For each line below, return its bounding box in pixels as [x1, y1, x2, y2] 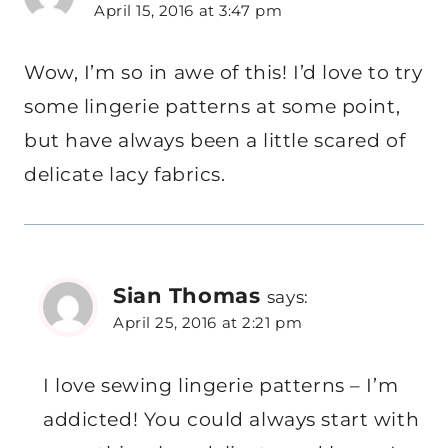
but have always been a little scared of [24, 129, 406, 153]
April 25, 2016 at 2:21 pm [113, 313, 303, 333]
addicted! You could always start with [43, 407, 420, 431]
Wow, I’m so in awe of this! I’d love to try [24, 61, 423, 85]
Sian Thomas [113, 282, 261, 309]
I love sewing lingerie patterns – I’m [43, 373, 399, 397]
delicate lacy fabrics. [24, 163, 226, 187]
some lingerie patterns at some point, [24, 95, 401, 119]
